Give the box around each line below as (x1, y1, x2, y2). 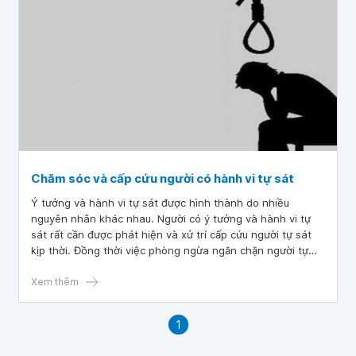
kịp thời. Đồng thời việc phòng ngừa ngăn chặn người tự (31, 244, 308, 257)
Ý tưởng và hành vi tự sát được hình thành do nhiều (31, 196, 289, 209)
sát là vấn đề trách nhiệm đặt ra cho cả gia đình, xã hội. (31, 260, 309, 273)
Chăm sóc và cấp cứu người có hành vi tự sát (31, 171, 294, 186)
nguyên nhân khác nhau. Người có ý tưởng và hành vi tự (31, 212, 311, 225)
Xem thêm (31, 276, 79, 288)
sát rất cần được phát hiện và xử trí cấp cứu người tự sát (31, 228, 311, 241)
